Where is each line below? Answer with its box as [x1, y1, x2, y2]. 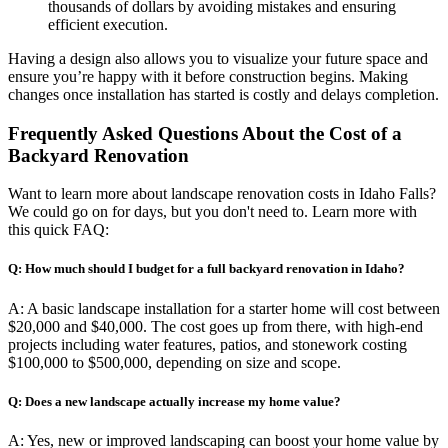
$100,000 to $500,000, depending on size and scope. [8, 353, 341, 371]
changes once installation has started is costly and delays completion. [8, 85, 439, 103]
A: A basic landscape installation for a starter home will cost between [8, 299, 440, 317]
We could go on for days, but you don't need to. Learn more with [8, 203, 417, 221]
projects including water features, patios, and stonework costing [8, 335, 407, 353]
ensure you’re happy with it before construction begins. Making [8, 67, 408, 85]
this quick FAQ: [8, 221, 109, 239]
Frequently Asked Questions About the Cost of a [8, 122, 402, 144]
